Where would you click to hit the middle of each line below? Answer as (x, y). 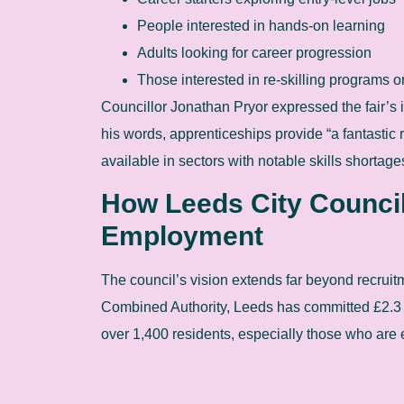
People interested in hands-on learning (261, 25)
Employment (182, 236)
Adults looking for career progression (254, 52)
